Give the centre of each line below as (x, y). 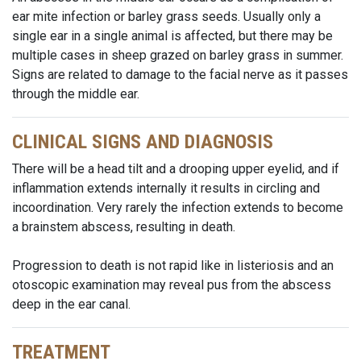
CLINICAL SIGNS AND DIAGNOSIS (143, 142)
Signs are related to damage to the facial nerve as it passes (180, 75)
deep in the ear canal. (71, 304)
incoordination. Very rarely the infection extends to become (178, 207)
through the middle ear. (76, 94)
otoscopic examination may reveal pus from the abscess (172, 285)
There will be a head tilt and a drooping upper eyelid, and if (176, 169)
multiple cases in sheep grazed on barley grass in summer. (178, 55)
